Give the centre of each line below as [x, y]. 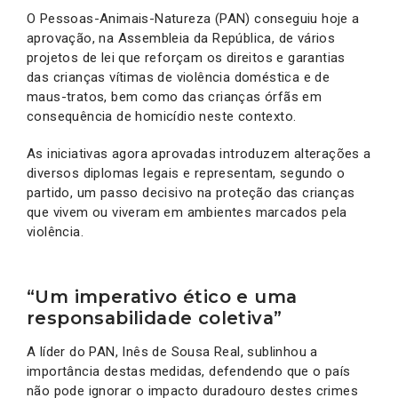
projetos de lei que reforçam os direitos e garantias [186, 57]
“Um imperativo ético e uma [162, 296]
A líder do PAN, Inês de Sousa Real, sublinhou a [172, 351]
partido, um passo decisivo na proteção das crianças [191, 192]
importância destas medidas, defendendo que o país [189, 371]
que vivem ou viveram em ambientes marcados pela [187, 212]
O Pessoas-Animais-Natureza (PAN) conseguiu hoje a [193, 18]
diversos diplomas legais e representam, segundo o [186, 173]
